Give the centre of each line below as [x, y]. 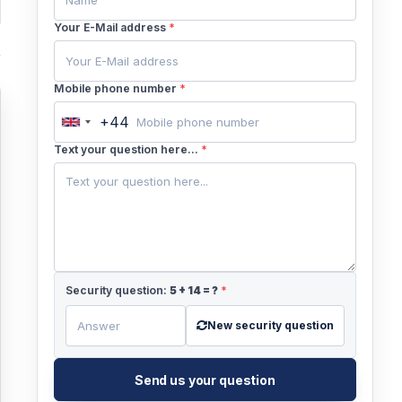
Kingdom [100, 150]
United [92, 128]
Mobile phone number [116, 88]
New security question [271, 325]
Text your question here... [127, 149]
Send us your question [205, 380]
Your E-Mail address [111, 27]
